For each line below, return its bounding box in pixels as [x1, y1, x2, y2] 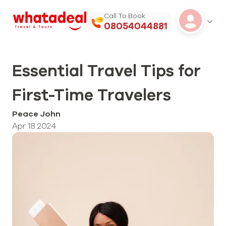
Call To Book [104, 13, 145, 20]
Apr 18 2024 [12, 122, 56, 130]
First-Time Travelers [12, 88, 171, 104]
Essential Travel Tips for [12, 64, 201, 80]
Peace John [12, 110, 61, 118]
